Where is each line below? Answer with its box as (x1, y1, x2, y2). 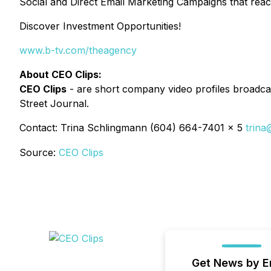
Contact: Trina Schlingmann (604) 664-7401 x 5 (19, 122, 246, 134)
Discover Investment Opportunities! (19, 20, 181, 32)
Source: (19, 146, 59, 158)
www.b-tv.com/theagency (19, 44, 137, 56)
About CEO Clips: (19, 68, 102, 80)
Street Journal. (19, 97, 89, 109)
